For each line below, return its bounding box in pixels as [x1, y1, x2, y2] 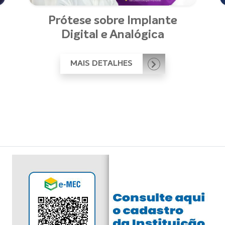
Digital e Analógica [61, 29, 164, 41]
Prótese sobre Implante [48, 15, 177, 27]
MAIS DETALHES [70, 60, 135, 68]
